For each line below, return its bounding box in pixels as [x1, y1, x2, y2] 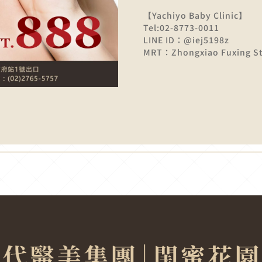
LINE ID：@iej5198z [143, 33, 229, 46]
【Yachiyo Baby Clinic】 [143, 9, 247, 21]
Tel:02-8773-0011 [143, 21, 219, 33]
